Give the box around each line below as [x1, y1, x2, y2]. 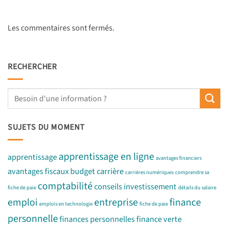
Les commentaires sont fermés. [8, 22, 115, 34]
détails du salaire [178, 184, 216, 192]
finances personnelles [60, 213, 135, 226]
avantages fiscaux [8, 165, 69, 178]
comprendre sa [175, 168, 209, 177]
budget [70, 165, 95, 178]
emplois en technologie [39, 200, 93, 208]
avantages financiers [156, 154, 202, 162]
